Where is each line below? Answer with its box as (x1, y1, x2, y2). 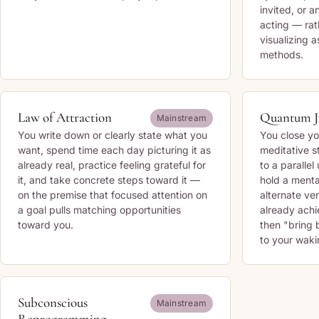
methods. (260, 48, 303, 61)
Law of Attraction (18, 109, 112, 125)
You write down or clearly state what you (18, 129, 207, 141)
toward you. (18, 219, 73, 231)
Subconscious (18, 294, 88, 310)
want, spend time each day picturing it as (18, 144, 211, 156)
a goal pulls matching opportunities (18, 204, 181, 216)
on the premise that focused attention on (18, 189, 207, 201)
